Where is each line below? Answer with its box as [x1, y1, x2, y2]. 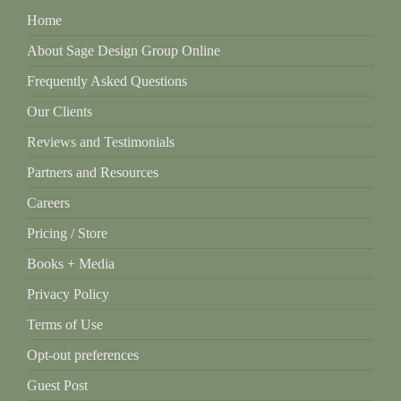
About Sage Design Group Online [27, 43, 220, 58]
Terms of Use [27, 317, 103, 332]
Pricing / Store [27, 226, 107, 241]
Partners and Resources [27, 165, 158, 180]
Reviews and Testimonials [27, 134, 175, 149]
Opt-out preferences [27, 347, 139, 363]
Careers [27, 195, 70, 210]
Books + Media [27, 256, 115, 271]
